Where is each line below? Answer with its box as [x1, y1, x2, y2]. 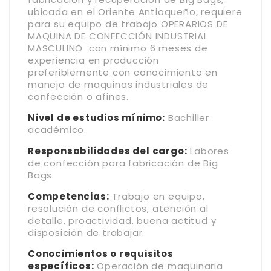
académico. [28, 123, 87, 136]
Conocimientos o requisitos [28, 247, 174, 260]
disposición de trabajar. [28, 226, 145, 239]
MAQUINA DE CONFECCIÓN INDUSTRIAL [28, 29, 208, 42]
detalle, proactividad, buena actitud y [28, 214, 217, 227]
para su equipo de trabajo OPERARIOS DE [28, 17, 228, 30]
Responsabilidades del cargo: [28, 144, 188, 157]
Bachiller [165, 111, 209, 124]
